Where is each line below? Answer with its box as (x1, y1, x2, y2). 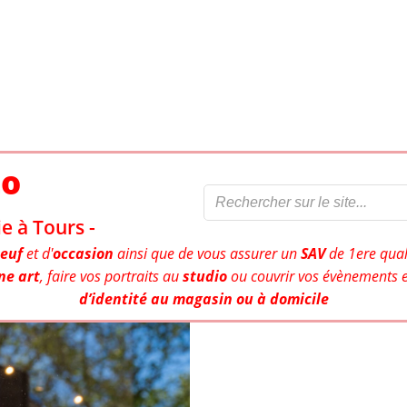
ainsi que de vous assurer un (113, 243, 301, 264)
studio (183, 266, 227, 287)
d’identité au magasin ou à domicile (78, 289, 329, 310)
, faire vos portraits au (40, 266, 183, 287)
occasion (52, 243, 114, 264)
